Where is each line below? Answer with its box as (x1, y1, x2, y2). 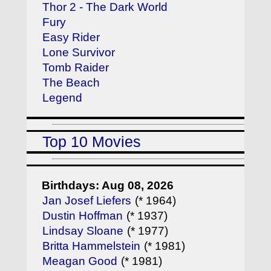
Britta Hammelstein (42, 240, 141, 253)
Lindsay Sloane (42, 224, 124, 238)
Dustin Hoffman (42, 209, 123, 223)
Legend (42, 91, 83, 104)
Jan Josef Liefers (42, 194, 135, 207)
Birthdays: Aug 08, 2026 (42, 179, 174, 192)
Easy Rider (42, 30, 100, 44)
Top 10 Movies (42, 133, 142, 150)
